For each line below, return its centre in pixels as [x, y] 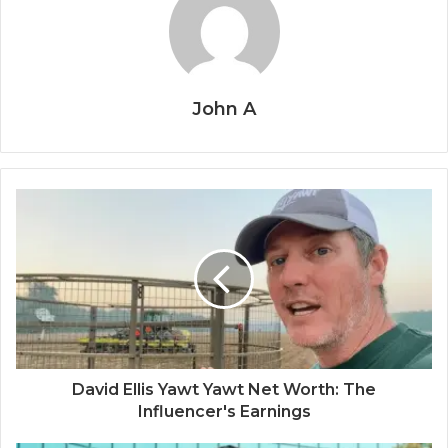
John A [224, 109]
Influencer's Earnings [224, 412]
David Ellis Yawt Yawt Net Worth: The [224, 390]
